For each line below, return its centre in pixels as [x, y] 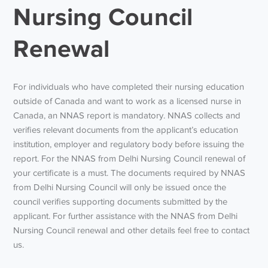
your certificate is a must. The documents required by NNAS [130, 173]
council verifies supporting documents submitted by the [121, 201]
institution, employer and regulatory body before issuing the [129, 144]
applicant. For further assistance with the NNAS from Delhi [126, 216]
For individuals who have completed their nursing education [129, 86]
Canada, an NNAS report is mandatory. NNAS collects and [127, 115]
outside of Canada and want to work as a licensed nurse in [127, 101]
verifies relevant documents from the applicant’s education [126, 130]
